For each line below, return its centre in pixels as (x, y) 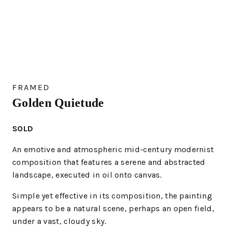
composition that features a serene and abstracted (109, 162)
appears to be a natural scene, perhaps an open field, (113, 208)
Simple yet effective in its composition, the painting (112, 195)
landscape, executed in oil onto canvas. (87, 175)
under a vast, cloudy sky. (59, 221)
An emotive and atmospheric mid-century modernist (113, 149)
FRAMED (31, 87)
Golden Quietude (58, 103)
